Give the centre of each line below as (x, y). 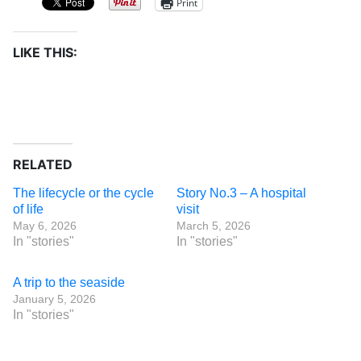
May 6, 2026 (45, 226)
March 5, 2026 (214, 226)
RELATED (43, 164)
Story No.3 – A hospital (241, 193)
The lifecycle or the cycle (83, 193)
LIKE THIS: (45, 52)
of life (28, 209)
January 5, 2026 (54, 299)
